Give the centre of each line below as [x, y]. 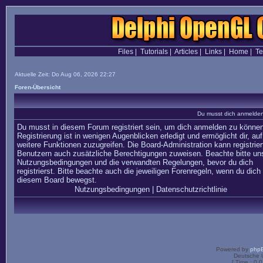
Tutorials [154, 52]
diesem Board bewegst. [57, 180]
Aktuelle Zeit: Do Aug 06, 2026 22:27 [65, 74]
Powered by [233, 249]
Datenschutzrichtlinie [191, 189]
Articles [186, 52]
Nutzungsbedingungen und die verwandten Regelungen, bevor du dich [135, 162]
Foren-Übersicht [38, 87]
